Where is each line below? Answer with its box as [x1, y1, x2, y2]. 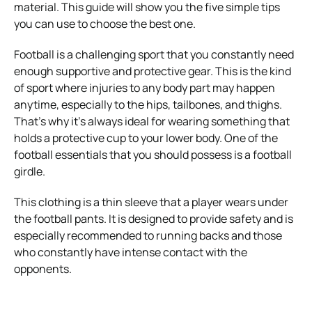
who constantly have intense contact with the [14, 244, 247, 260]
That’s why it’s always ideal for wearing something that [14, 114, 290, 130]
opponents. [14, 261, 72, 277]
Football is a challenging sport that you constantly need [14, 47, 294, 63]
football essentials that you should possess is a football [14, 147, 292, 163]
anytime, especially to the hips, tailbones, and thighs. [14, 97, 282, 113]
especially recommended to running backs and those [14, 228, 282, 244]
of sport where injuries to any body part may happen [14, 80, 275, 96]
